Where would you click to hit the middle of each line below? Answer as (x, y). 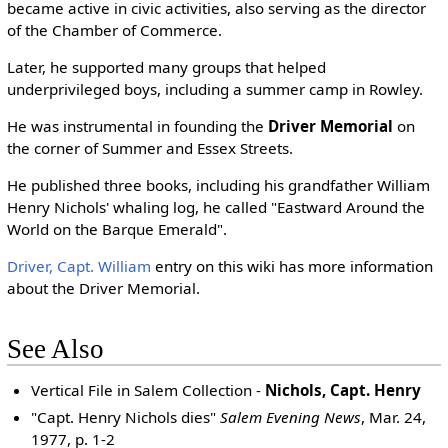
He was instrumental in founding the (137, 125)
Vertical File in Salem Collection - (148, 390)
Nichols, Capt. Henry (343, 390)
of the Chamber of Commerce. (114, 29)
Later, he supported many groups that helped (166, 66)
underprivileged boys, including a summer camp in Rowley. (214, 88)
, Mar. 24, (394, 416)
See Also (55, 348)
